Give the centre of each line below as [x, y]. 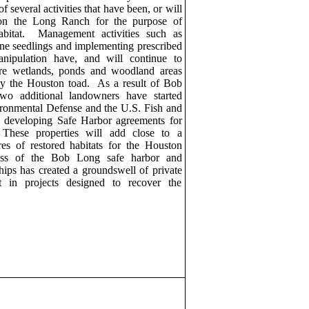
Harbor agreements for [131, 120]
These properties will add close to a [92, 133]
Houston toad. [58, 83]
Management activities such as [110, 33]
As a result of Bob [139, 83]
